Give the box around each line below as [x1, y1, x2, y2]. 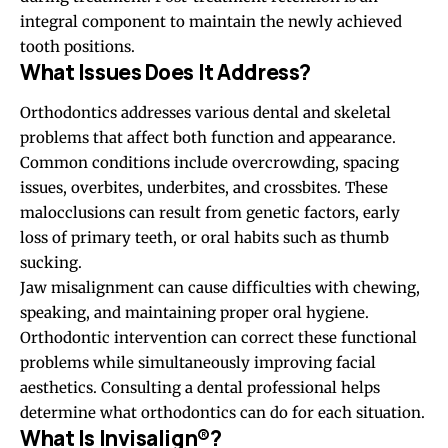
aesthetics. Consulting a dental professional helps [20, 377, 380, 397]
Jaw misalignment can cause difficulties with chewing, [20, 277, 420, 297]
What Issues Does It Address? [20, 57, 311, 86]
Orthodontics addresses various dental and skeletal [20, 102, 391, 122]
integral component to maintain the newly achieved [20, 11, 402, 31]
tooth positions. [20, 36, 135, 56]
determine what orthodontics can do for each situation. [20, 402, 425, 422]
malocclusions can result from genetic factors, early [20, 202, 400, 222]
